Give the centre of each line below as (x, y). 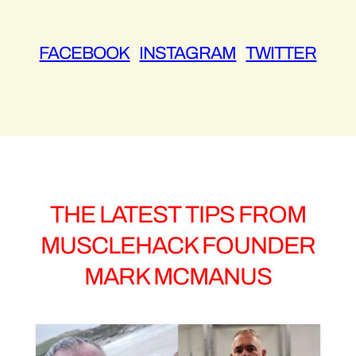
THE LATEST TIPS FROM (178, 214)
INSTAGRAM (188, 53)
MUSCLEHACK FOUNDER (178, 245)
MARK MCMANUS (178, 276)
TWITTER (281, 53)
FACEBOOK (85, 53)
